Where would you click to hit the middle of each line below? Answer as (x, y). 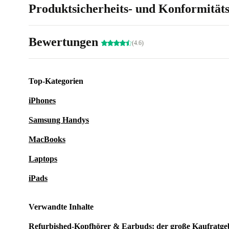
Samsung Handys (59, 120)
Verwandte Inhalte (61, 207)
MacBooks (47, 139)
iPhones (42, 100)
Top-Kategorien (56, 81)
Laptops (43, 159)
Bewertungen (65, 42)
